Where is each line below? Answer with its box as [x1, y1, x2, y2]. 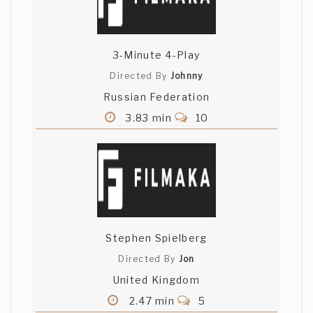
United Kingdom [112, 274, 201, 286]
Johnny [170, 71, 203, 82]
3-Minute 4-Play [112, 49, 201, 61]
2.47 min [126, 295, 178, 307]
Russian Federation [103, 91, 210, 103]
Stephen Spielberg [105, 232, 208, 245]
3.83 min [123, 112, 175, 124]
